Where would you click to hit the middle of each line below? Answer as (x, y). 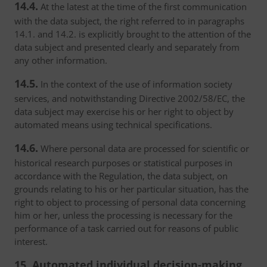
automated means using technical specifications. (113, 125)
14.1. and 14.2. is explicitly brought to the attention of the (133, 34)
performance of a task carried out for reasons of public (126, 228)
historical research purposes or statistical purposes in (123, 163)
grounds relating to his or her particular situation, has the (131, 189)
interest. (31, 241)
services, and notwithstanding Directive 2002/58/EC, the (130, 98)
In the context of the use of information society (135, 84)
